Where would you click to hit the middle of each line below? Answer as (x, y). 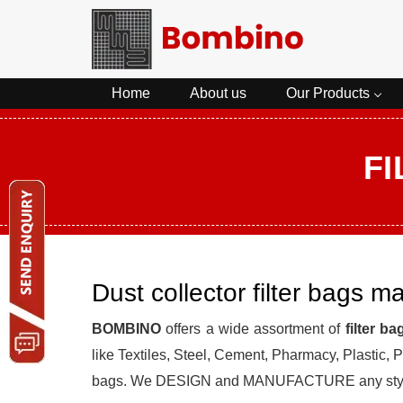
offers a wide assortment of (253, 328)
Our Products (328, 93)
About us (218, 93)
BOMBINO (126, 328)
